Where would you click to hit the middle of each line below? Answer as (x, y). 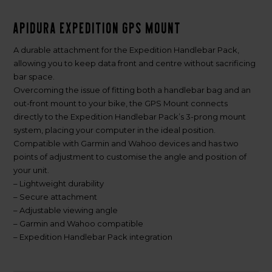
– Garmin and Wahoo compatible (79, 223)
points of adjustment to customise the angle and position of (130, 156)
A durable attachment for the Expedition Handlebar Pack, (127, 49)
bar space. (34, 76)
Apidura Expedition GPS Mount (98, 28)
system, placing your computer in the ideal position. (115, 130)
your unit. (32, 170)
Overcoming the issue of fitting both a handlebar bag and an (132, 90)
